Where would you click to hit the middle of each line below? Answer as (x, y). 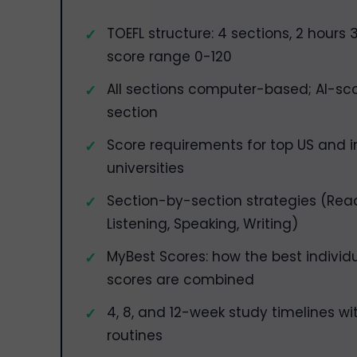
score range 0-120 (169, 57)
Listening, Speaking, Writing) (202, 224)
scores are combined (180, 280)
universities (145, 168)
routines (135, 335)
